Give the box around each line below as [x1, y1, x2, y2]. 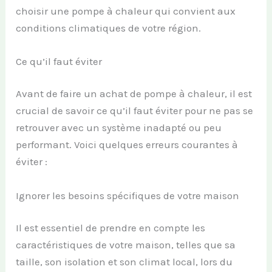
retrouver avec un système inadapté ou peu [16, 121, 222, 134]
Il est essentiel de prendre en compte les [16, 222, 206, 234]
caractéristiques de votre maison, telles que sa [16, 239, 236, 251]
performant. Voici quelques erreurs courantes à [16, 138, 239, 151]
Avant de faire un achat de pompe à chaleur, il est [16, 87, 253, 100]
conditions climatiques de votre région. [16, 21, 202, 34]
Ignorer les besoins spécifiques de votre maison [16, 189, 242, 202]
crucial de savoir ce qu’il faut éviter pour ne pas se [16, 104, 254, 117]
